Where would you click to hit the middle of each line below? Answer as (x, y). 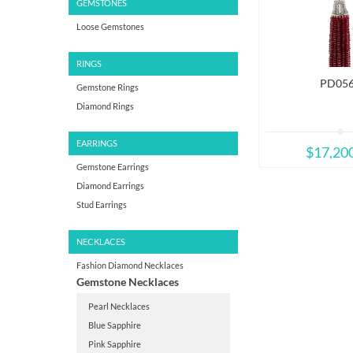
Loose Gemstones (110, 26)
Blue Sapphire (115, 325)
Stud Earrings (102, 204)
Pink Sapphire (115, 344)
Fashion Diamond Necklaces (130, 265)
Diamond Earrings (110, 186)
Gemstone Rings (108, 87)
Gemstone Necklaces (128, 282)
